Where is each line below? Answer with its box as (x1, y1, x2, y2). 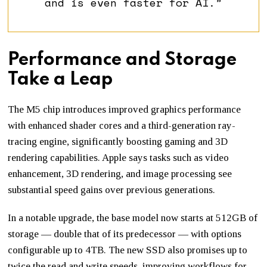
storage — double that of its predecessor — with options (8, 228, 242, 240)
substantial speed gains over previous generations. (8, 184, 216, 195)
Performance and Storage (8, 50, 237, 69)
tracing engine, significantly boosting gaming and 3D (8, 135, 228, 147)
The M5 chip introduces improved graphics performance (8, 103, 241, 115)
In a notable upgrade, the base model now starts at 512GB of (8, 212, 258, 223)
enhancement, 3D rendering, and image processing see (8, 167, 232, 179)
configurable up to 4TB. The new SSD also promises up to (8, 244, 248, 256)
